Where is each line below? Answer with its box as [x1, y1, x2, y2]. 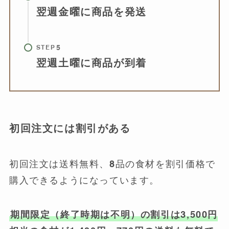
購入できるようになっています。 [9, 174, 160, 186]
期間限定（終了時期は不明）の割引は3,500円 [10, 209, 218, 221]
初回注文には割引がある [9, 122, 131, 135]
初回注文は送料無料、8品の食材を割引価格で [9, 157, 216, 170]
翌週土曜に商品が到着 [36, 56, 147, 70]
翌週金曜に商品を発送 [36, 5, 147, 18]
